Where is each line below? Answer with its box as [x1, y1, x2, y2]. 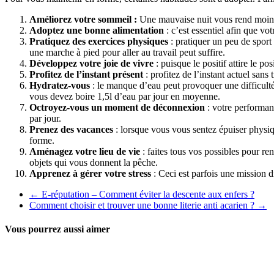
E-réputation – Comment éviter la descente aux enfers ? [39, 188, 254, 199]
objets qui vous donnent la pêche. [29, 157, 158, 168]
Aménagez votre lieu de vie [29, 146, 143, 157]
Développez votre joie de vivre [29, 57, 156, 68]
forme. [29, 135, 54, 146]
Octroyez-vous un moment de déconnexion [29, 102, 205, 113]
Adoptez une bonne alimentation [29, 24, 166, 35]
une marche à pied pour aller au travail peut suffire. [29, 46, 228, 57]
